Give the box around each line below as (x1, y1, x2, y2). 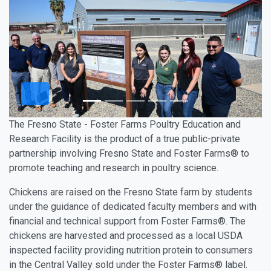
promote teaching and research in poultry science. (9, 162, 218, 174)
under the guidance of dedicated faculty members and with (9, 201, 256, 212)
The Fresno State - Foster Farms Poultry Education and (9, 119, 241, 130)
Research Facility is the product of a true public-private (9, 133, 240, 145)
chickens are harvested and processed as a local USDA (9, 230, 243, 241)
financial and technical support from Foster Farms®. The (9, 215, 246, 227)
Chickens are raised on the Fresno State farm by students (9, 186, 252, 198)
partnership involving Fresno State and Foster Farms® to (9, 148, 249, 159)
